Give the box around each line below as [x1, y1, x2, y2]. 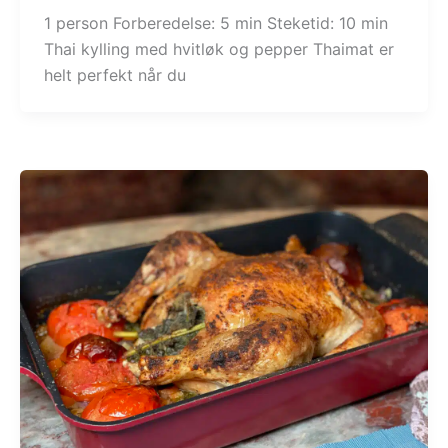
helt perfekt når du [43, 64, 186, 85]
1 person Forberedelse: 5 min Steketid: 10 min [43, 12, 388, 33]
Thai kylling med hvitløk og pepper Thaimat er [43, 38, 394, 59]
